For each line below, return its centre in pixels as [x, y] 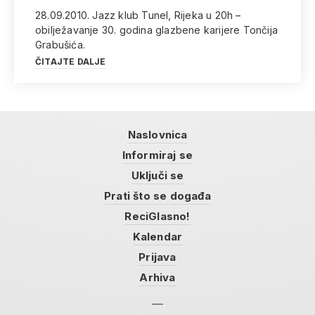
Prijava [157, 257]
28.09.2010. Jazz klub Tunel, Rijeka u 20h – [138, 15]
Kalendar [157, 237]
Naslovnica [157, 135]
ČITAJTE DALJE [71, 62]
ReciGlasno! [157, 216]
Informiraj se [157, 155]
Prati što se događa [157, 196]
